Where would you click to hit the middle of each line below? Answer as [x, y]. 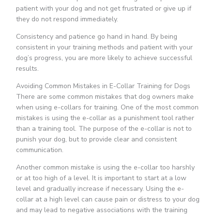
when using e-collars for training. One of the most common [107, 108]
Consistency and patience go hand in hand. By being [96, 37]
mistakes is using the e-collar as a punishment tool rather [105, 118]
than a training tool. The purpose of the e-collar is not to [104, 129]
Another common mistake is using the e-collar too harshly [105, 168]
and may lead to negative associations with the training [101, 210]
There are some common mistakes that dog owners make [105, 97]
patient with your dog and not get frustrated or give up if [103, 9]
